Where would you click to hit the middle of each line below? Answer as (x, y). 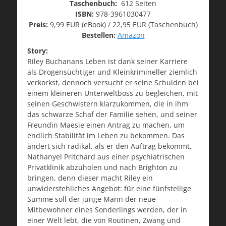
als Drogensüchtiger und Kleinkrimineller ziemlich (112, 72)
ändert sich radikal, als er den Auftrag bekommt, (109, 146)
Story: (38, 50)
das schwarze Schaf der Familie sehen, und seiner (112, 114)
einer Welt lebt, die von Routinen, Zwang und (104, 220)
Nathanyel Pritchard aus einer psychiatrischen (106, 156)
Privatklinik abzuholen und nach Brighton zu (102, 167)
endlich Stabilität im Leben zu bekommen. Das (106, 135)
